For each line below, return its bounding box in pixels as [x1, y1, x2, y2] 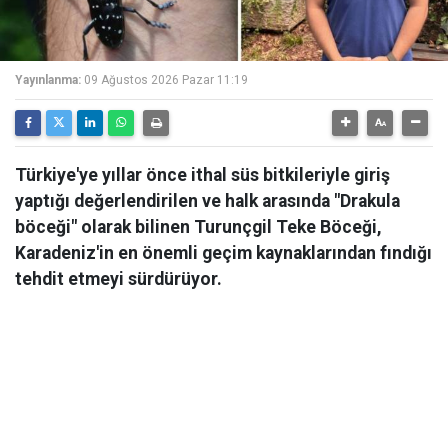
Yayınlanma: [15, 73, 81, 87]
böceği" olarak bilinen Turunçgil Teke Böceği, [15, 217, 382, 237]
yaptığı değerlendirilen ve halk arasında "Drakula [15, 191, 400, 211]
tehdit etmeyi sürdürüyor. [15, 269, 222, 289]
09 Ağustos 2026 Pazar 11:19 [84, 73, 248, 87]
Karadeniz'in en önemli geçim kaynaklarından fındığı [15, 243, 432, 263]
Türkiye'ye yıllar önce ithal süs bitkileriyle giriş [15, 165, 390, 185]
